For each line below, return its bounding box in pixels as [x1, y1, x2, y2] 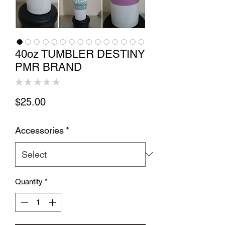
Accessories [15, 125, 64, 136]
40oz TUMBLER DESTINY [15, 47, 145, 60]
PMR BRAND [15, 60, 82, 73]
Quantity [15, 177, 43, 186]
